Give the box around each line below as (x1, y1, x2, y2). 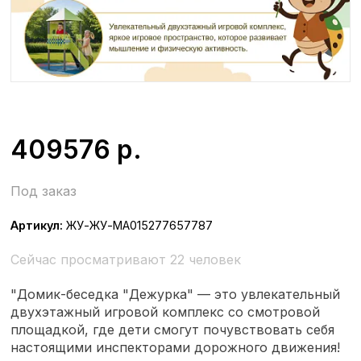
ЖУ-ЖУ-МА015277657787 (63, 218, 214, 233)
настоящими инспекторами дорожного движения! (10, 339, 341, 356)
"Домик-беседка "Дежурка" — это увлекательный (10, 286, 341, 303)
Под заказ (10, 183, 77, 200)
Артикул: (10, 218, 64, 233)
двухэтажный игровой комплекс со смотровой (10, 304, 321, 321)
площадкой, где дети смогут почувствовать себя (10, 322, 335, 338)
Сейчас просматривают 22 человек (10, 251, 242, 268)
